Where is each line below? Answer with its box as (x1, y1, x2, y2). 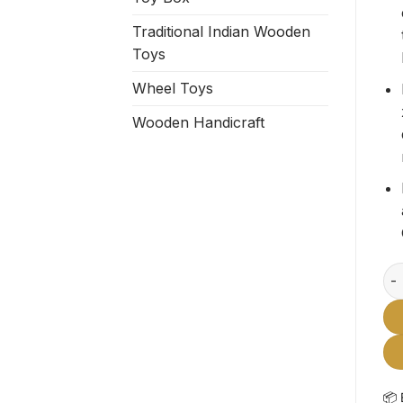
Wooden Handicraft (132, 113, 264, 132)
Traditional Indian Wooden (132, 22, 310, 41)
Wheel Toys (132, 79, 213, 98)
